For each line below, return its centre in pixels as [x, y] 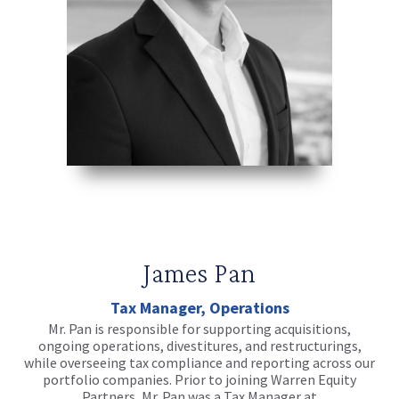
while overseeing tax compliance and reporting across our [199, 362]
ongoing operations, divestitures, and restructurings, [199, 345]
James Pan [199, 272]
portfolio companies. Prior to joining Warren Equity [199, 379]
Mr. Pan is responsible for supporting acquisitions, [199, 328]
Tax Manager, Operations [199, 307]
